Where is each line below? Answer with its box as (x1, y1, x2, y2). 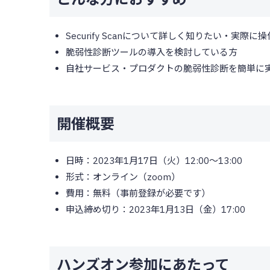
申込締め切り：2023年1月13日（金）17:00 (65, 204, 245, 216)
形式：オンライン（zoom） (65, 171, 180, 183)
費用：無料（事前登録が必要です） (65, 187, 210, 199)
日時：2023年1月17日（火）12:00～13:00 (65, 155, 242, 167)
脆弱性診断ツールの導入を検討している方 (65, 46, 237, 58)
